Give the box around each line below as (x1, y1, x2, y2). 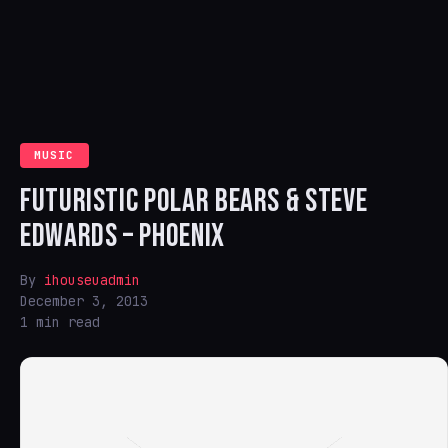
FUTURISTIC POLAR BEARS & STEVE (20, 182, 368, 221)
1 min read (20, 313, 100, 331)
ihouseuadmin (44, 271, 140, 289)
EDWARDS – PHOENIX (20, 217, 225, 256)
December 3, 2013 (20, 292, 148, 310)
